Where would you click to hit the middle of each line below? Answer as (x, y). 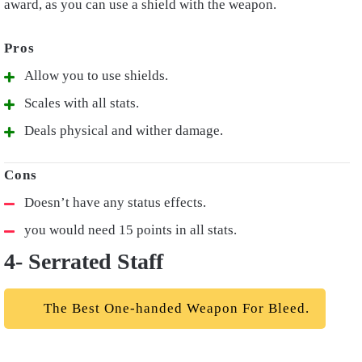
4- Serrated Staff (84, 262)
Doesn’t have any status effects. (115, 203)
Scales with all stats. (82, 103)
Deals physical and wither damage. (124, 131)
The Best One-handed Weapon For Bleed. (175, 309)
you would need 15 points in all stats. (130, 230)
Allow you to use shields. (96, 76)
